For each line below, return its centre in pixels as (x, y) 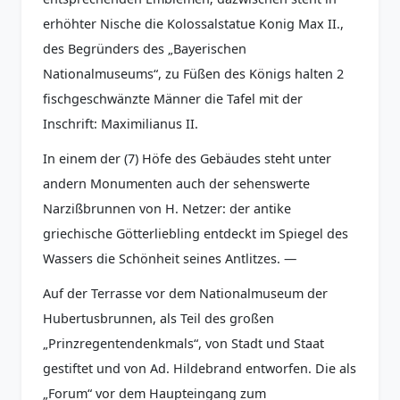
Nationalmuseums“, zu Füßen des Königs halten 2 (193, 73)
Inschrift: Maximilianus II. (121, 123)
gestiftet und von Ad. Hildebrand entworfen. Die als (200, 369)
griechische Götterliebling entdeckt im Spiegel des (196, 233)
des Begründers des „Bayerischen (145, 48)
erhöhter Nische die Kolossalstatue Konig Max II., (193, 23)
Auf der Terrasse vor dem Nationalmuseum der (185, 294)
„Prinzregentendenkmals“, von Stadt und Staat (183, 344)
